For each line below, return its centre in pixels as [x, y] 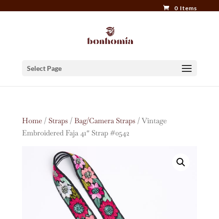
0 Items [186, 8]
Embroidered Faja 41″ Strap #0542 [75, 133]
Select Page [44, 68]
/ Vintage [151, 120]
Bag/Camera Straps [105, 120]
